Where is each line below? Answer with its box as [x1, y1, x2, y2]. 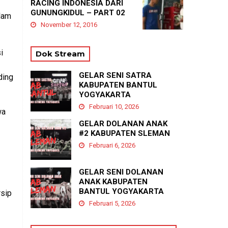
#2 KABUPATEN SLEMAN [79, 129, 170, 138]
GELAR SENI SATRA [79, 71, 152, 80]
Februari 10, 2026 [88, 103, 139, 111]
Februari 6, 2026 [88, 141, 135, 150]
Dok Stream [36, 49, 85, 59]
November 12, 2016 [39, 21, 97, 29]
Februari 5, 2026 [88, 199, 135, 208]
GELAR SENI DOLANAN [79, 167, 163, 177]
